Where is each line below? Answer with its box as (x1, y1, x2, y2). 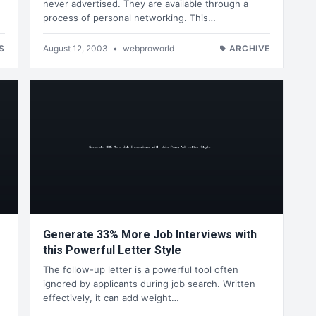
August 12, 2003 (43, 42, 110, 54)
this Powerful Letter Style (43, 243, 181, 257)
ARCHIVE (229, 42, 270, 54)
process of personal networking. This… (43, 11, 216, 23)
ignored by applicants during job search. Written (43, 278, 255, 290)
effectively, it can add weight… (43, 292, 179, 304)
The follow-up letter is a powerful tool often (43, 264, 238, 276)
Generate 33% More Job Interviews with (43, 227, 257, 241)
